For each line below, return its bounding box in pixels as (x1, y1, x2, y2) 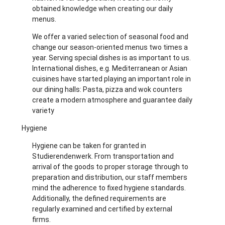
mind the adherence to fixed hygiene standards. (32, 184, 186, 192)
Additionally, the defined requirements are (32, 194, 166, 203)
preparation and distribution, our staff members (32, 173, 187, 182)
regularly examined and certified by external (32, 205, 172, 213)
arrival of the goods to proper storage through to (32, 163, 188, 171)
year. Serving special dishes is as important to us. (32, 54, 191, 62)
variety (32, 106, 54, 115)
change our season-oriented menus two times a (32, 43, 188, 52)
